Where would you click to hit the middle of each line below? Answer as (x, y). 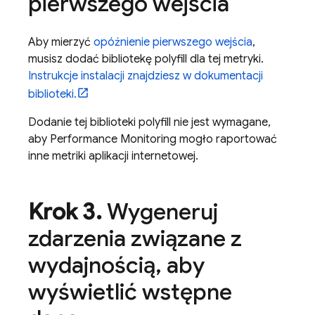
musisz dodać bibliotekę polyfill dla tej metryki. (146, 59)
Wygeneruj (160, 212)
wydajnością (92, 265)
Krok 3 (62, 212)
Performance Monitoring (113, 139)
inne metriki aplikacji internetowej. (113, 156)
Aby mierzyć (61, 42)
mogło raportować (227, 139)
